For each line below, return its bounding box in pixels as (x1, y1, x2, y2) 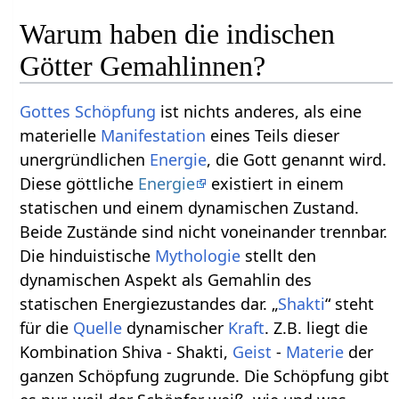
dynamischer (122, 316, 229, 338)
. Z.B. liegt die (265, 316, 369, 338)
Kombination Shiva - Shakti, (20, 340, 233, 362)
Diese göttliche (20, 172, 139, 194)
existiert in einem (207, 172, 345, 194)
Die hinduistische (20, 244, 156, 266)
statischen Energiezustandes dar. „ (20, 292, 279, 314)
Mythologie (155, 244, 241, 266)
